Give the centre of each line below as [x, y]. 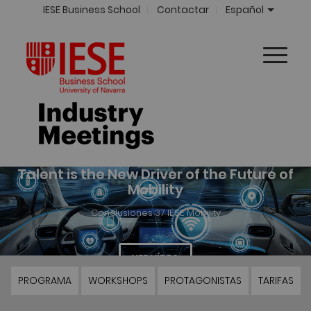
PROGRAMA [44, 279]
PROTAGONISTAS [203, 279]
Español [245, 10]
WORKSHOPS [118, 279]
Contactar [183, 10]
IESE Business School [92, 10]
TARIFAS [276, 279]
